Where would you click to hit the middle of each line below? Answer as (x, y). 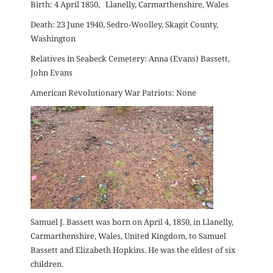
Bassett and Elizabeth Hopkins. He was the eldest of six (133, 250)
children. (47, 264)
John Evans (51, 73)
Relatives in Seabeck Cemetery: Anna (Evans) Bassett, (130, 59)
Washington (53, 39)
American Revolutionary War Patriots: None (113, 93)
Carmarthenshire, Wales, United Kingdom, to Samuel (128, 236)
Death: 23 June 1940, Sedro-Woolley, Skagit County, (124, 25)
